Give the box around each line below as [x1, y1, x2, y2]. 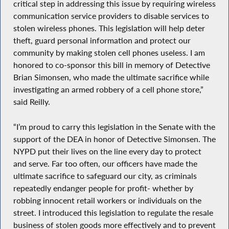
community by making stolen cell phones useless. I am [13, 47, 205, 58]
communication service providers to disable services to [13, 10, 209, 21]
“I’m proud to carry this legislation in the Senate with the [13, 121, 215, 132]
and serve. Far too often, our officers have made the [13, 158, 197, 169]
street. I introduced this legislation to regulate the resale [13, 207, 213, 218]
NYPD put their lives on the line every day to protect [13, 146, 201, 156]
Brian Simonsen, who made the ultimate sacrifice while [13, 72, 209, 82]
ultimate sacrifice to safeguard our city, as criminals [13, 170, 197, 181]
